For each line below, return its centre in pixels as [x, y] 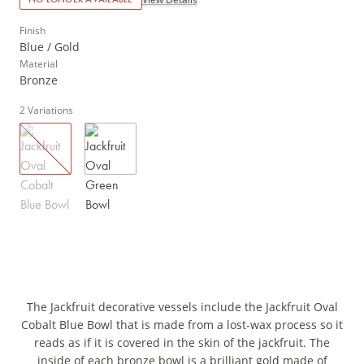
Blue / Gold [50, 47]
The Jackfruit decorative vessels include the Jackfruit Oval [182, 307]
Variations [50, 110]
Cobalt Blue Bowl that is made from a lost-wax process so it [182, 325]
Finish [32, 31]
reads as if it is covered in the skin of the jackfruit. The [182, 343]
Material [39, 64]
